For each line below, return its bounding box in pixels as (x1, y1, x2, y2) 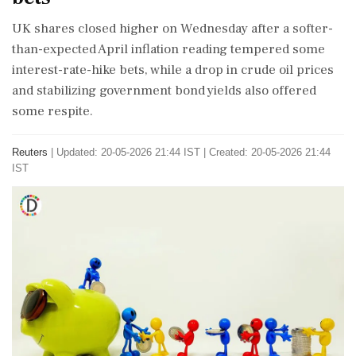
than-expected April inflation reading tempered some (12, 41, 325, 58)
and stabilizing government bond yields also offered (12, 82, 316, 99)
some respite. (12, 103, 93, 120)
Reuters (12, 146, 48, 158)
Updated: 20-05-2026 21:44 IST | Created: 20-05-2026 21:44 (56, 146, 331, 158)
